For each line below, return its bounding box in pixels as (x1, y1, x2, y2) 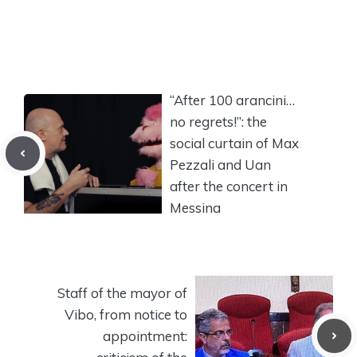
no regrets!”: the (170, 112, 267, 130)
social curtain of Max (170, 134, 299, 151)
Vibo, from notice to (65, 305, 187, 323)
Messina (170, 198, 221, 216)
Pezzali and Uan (170, 155, 271, 173)
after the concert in (170, 177, 288, 194)
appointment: (103, 327, 187, 344)
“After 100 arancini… (170, 91, 295, 108)
